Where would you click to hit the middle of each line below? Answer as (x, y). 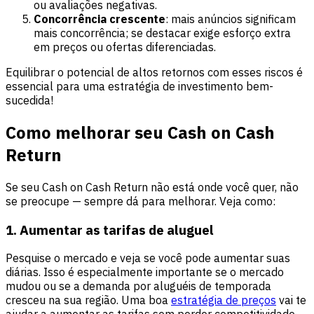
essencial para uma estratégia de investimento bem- (139, 87)
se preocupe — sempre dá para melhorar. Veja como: (141, 201)
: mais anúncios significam (231, 19)
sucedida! (29, 101)
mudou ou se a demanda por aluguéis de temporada (138, 286)
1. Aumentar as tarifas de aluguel (110, 230)
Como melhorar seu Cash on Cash (140, 132)
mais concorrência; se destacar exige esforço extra (162, 33)
